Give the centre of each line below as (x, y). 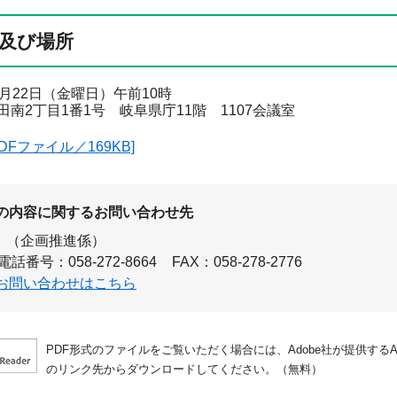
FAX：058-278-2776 (237, 262)
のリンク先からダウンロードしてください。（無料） (184, 370)
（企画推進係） (55, 241)
